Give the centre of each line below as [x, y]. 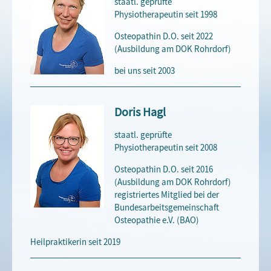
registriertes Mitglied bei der [167, 194]
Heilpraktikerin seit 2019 [75, 242]
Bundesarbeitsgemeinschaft [167, 207]
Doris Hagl [140, 113]
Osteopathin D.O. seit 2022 [164, 37]
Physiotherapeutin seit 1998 [166, 15]
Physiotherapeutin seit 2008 [166, 147]
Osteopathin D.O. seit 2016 [164, 169]
